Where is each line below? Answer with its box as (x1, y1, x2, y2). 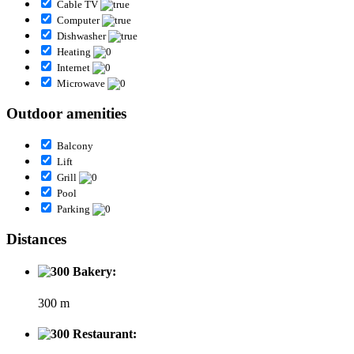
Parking (57, 203, 92, 216)
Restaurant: (70, 327, 137, 341)
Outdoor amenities (6, 104, 126, 122)
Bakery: (70, 265, 116, 279)
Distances (6, 231, 66, 248)
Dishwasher (57, 30, 108, 43)
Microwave (57, 77, 107, 90)
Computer (57, 14, 102, 27)
